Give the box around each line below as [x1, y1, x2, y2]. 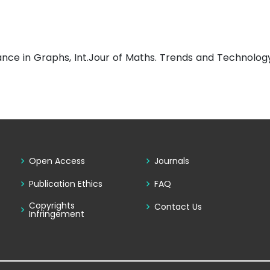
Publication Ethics [28, 178, 102, 190]
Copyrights [28, 199, 75, 212]
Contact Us [154, 201, 202, 213]
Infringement [28, 208, 84, 221]
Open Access [28, 155, 85, 168]
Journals [154, 155, 189, 168]
